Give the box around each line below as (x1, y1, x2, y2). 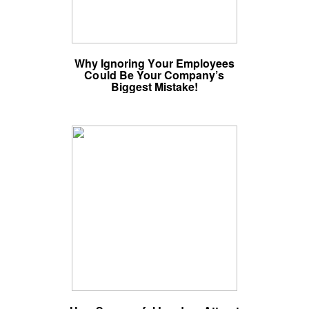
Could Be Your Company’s (84, 67, 225, 83)
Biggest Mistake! (110, 79, 199, 94)
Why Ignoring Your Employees (74, 55, 235, 71)
